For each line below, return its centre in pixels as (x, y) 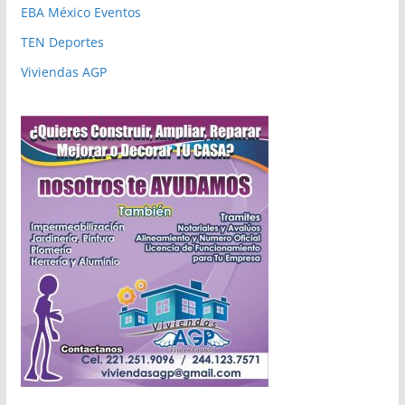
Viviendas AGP (63, 71)
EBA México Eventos (80, 12)
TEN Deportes (62, 42)
